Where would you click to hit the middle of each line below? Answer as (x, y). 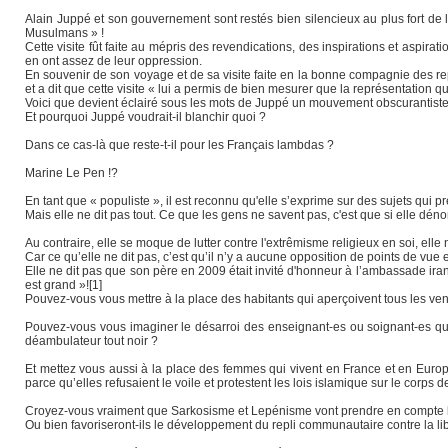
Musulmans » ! (64, 32)
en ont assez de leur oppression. (113, 60)
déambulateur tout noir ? (91, 340)
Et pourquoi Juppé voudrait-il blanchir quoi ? (145, 116)
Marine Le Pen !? (71, 172)
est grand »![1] (63, 284)
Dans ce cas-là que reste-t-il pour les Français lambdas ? (179, 144)
